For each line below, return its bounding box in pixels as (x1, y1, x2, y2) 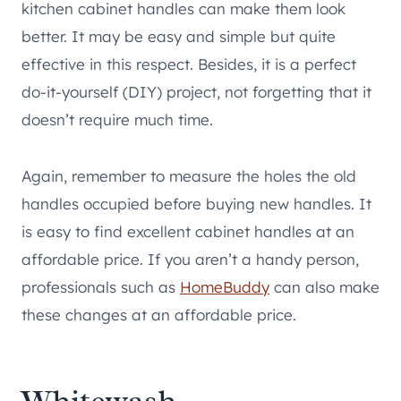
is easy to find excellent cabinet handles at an (21, 222, 354, 242)
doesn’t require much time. (21, 110, 213, 130)
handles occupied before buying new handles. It (21, 194, 371, 214)
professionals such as (21, 277, 180, 297)
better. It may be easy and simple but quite (21, 27, 336, 47)
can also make (269, 277, 380, 297)
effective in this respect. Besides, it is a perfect (21, 55, 356, 74)
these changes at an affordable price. (21, 305, 296, 325)
